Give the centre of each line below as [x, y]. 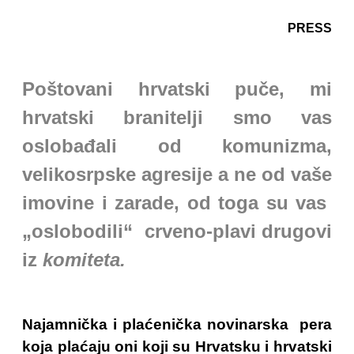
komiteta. [84, 260]
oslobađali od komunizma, [177, 146]
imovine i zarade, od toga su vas [177, 203]
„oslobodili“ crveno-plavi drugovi [177, 231]
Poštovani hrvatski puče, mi [177, 89]
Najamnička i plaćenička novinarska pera [177, 324]
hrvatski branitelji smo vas [177, 117]
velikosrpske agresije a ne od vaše [177, 174]
